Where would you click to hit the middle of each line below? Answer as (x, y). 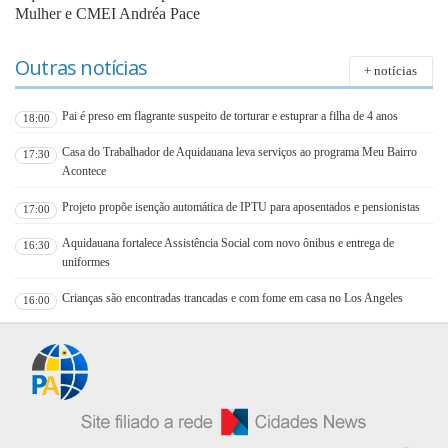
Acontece (84, 170)
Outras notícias (81, 68)
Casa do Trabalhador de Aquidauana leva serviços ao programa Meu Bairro (240, 151)
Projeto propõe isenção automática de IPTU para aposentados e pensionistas (241, 206)
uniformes (86, 261)
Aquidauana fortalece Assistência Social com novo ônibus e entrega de (228, 242)
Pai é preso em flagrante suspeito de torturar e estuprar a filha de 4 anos (230, 115)
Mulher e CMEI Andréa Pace (107, 14)
